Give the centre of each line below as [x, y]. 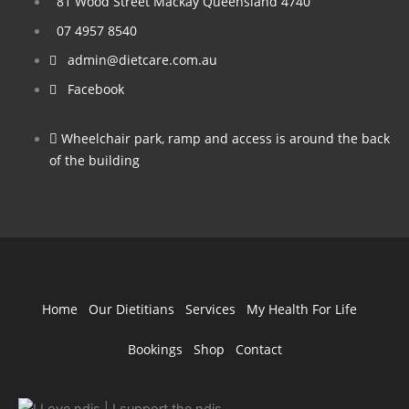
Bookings [155, 349]
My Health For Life [301, 309]
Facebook [95, 89]
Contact [258, 349]
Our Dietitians [131, 309]
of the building [94, 160]
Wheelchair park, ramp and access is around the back [225, 138]
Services [210, 309]
